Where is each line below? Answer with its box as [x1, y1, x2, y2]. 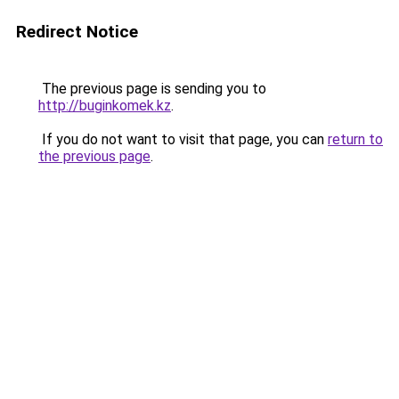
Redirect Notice [16, 21, 138, 42]
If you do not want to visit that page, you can [38, 131, 328, 148]
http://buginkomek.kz [38, 97, 171, 114]
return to [328, 131, 383, 148]
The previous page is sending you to [38, 80, 266, 97]
